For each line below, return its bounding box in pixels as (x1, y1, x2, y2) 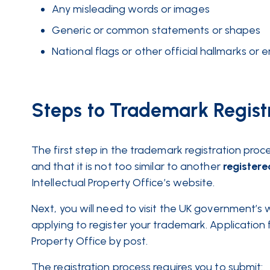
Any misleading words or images (52, 2, 210, 16)
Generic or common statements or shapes (52, 24, 261, 37)
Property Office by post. (31, 234, 148, 248)
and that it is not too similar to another (31, 160, 221, 173)
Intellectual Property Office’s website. (31, 176, 215, 189)
